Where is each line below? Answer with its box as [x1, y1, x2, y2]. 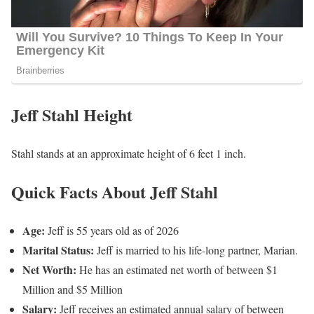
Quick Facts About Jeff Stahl [11, 179, 218, 205]
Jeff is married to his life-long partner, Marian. [94, 243, 298, 258]
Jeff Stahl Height [11, 102, 132, 128]
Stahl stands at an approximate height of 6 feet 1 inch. [11, 146, 246, 161]
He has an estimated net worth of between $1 [76, 262, 278, 278]
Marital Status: [22, 242, 94, 259]
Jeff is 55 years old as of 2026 [45, 223, 179, 238]
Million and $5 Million [22, 282, 123, 297]
